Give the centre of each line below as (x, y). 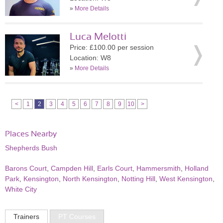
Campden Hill (72, 168)
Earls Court (115, 168)
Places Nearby (31, 134)
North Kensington (90, 179)
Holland (197, 168)
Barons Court (26, 168)
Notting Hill (138, 179)
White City (21, 189)
